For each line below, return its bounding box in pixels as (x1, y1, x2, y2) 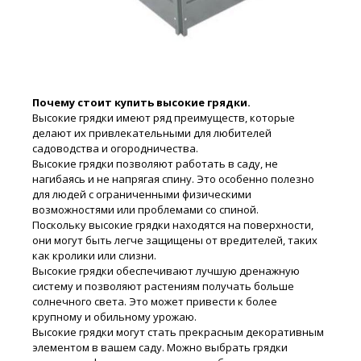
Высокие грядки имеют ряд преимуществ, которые (32, 110, 295, 126)
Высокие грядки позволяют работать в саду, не (32, 156, 278, 172)
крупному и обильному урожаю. (32, 309, 197, 325)
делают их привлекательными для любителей (32, 126, 272, 141)
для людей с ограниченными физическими (32, 187, 251, 202)
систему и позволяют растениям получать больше (32, 279, 294, 294)
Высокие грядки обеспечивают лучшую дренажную (32, 263, 300, 279)
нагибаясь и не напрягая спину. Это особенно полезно (32, 172, 314, 187)
